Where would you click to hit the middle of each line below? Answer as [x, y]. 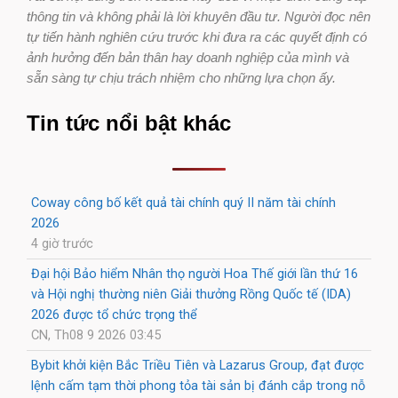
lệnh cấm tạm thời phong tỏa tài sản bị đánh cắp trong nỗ [198, 385]
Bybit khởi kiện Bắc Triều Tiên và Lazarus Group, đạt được [198, 365]
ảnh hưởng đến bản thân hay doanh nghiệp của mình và [188, 57]
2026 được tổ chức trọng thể [114, 314]
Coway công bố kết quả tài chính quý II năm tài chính [183, 202]
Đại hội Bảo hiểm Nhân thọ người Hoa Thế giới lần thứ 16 [195, 273]
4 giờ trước [62, 243]
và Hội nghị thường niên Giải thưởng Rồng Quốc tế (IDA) [191, 294]
